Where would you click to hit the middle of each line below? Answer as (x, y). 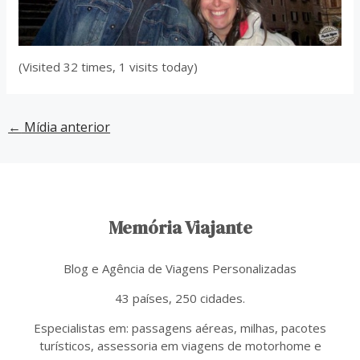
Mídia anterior (66, 127)
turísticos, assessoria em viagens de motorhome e (180, 345)
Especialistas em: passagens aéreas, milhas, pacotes (180, 327)
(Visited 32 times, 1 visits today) (108, 67)
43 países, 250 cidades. (180, 298)
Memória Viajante (180, 228)
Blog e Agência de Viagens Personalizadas (180, 268)
